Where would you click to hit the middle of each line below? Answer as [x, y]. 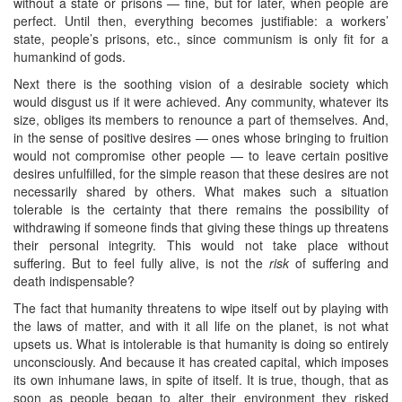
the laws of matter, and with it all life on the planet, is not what [201, 325]
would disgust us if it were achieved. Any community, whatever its [201, 101]
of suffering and [339, 262]
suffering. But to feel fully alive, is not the [141, 262]
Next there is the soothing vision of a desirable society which [201, 83]
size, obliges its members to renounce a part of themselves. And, [201, 119]
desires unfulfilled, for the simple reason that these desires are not [201, 173]
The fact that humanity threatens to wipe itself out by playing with [201, 307]
